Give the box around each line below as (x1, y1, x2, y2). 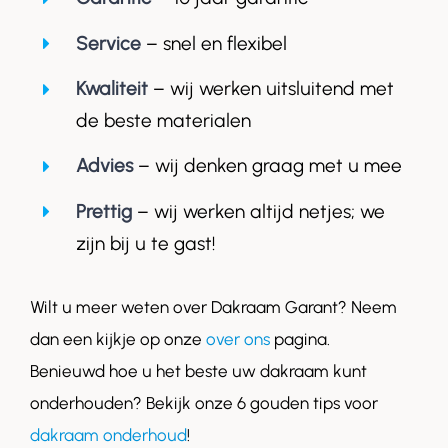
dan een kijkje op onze (30, 329, 206, 350)
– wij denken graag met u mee (132, 154, 402, 178)
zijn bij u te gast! (75, 231, 215, 255)
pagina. (270, 329, 330, 350)
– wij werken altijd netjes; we (131, 199, 385, 223)
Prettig (75, 199, 132, 223)
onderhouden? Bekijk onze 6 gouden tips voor (30, 393, 378, 414)
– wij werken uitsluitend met (147, 77, 394, 101)
